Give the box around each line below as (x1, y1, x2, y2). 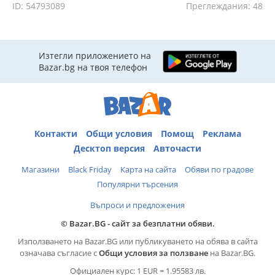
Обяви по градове (185, 163, 254, 175)
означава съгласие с (20, 247, 99, 258)
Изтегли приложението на (38, 50, 151, 61)
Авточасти (153, 142, 201, 154)
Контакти (34, 127, 77, 139)
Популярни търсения (97, 178, 178, 190)
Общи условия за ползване (99, 247, 208, 258)
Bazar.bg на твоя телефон (38, 61, 147, 73)
